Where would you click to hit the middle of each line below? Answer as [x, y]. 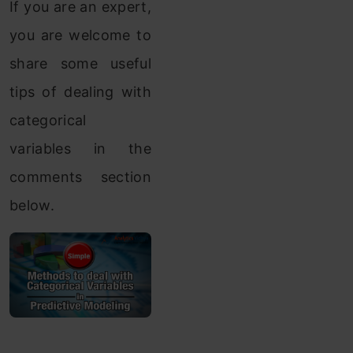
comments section [80, 177]
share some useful [80, 63]
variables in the [80, 149]
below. [32, 205]
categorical [48, 120]
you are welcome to [80, 35]
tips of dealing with [80, 92]
